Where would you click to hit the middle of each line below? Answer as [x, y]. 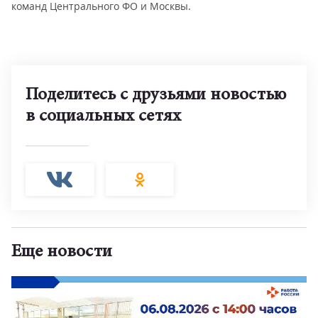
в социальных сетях [103, 117]
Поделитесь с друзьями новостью [156, 95]
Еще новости [62, 252]
